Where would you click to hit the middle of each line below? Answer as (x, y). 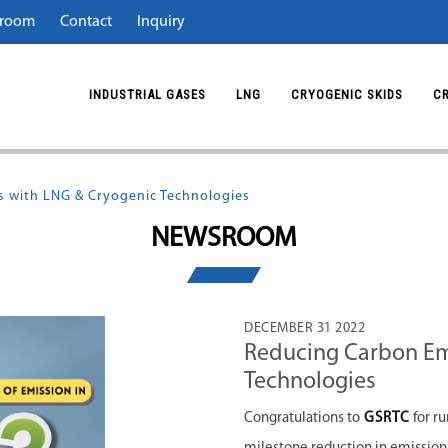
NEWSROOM (224, 239)
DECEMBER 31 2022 (304, 328)
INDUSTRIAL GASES (147, 94)
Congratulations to (304, 418)
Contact (86, 22)
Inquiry (161, 22)
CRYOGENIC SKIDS (347, 94)
